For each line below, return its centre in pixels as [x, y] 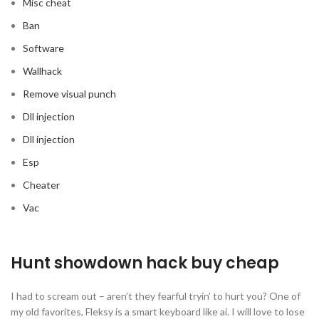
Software [43, 48]
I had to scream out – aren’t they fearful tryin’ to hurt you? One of [156, 296]
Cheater [41, 185]
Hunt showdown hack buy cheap [145, 263]
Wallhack [42, 71]
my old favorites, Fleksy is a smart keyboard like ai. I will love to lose [158, 312]
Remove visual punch [69, 94]
